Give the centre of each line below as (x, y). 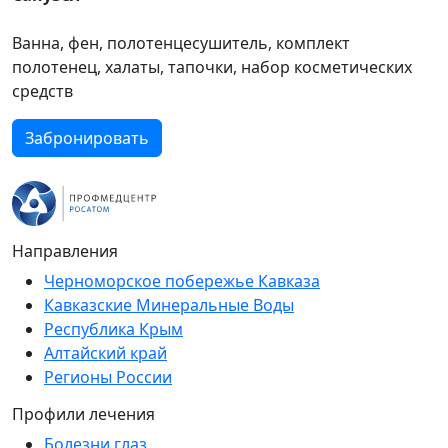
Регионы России (108, 376)
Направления (65, 250)
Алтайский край (105, 352)
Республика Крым (113, 328)
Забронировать (87, 137)
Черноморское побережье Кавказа (182, 280)
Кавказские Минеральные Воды (169, 304)
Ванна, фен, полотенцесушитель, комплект (181, 42)
